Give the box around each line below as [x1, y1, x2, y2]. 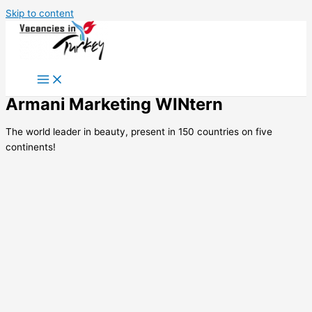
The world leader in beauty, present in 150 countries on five [6, 125, 272, 137]
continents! [6, 141, 56, 153]
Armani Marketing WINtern [6, 94, 223, 114]
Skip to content [6, 8, 74, 19]
